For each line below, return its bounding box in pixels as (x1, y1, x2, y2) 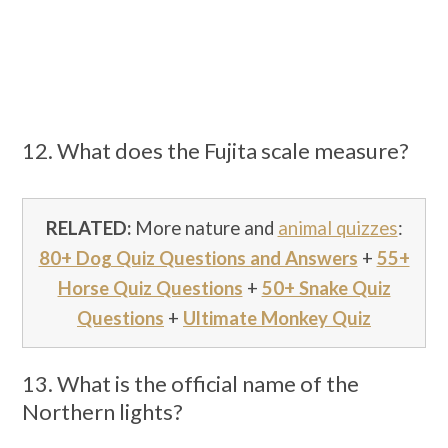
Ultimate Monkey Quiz (183, 306, 371, 329)
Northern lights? (21, 397, 183, 425)
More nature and (130, 216, 278, 239)
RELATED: (45, 216, 131, 239)
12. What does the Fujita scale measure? (21, 136, 409, 164)
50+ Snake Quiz (261, 276, 391, 299)
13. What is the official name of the (21, 369, 359, 397)
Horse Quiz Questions (57, 276, 243, 299)
